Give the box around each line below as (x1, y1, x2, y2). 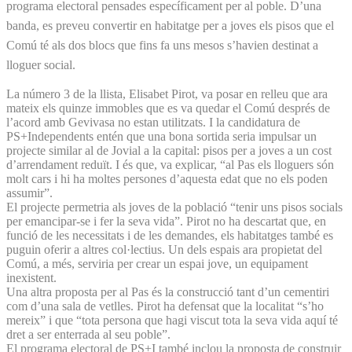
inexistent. (6, 270, 60, 284)
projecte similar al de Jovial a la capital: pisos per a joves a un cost (6, 143, 332, 157)
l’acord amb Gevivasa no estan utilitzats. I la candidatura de (6, 115, 300, 129)
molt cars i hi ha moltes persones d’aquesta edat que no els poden (6, 171, 328, 185)
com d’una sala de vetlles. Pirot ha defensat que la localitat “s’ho (6, 299, 324, 313)
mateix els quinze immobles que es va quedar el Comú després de (6, 101, 330, 115)
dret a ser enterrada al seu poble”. (6, 327, 174, 341)
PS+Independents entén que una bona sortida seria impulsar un (6, 129, 317, 143)
